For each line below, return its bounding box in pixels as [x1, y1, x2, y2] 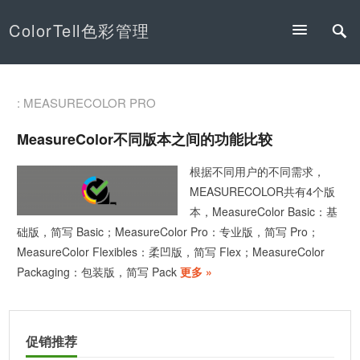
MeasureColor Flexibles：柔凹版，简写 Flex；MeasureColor [17, 243, 325, 260]
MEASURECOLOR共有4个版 [190, 183, 336, 200]
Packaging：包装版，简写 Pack [17, 264, 178, 280]
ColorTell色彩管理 [9, 18, 150, 42]
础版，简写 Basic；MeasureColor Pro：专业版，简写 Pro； [17, 223, 320, 240]
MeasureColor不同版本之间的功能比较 [17, 129, 273, 150]
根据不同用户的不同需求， [190, 163, 325, 180]
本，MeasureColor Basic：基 [190, 203, 338, 220]
